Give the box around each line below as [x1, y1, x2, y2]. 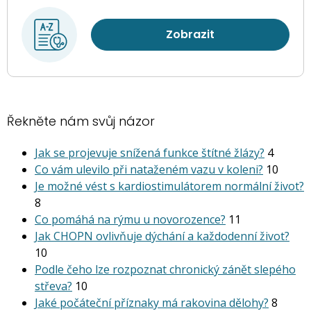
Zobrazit [166, 26, 215, 43]
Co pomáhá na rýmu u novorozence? [35, 212, 226, 228]
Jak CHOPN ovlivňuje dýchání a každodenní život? [35, 228, 289, 244]
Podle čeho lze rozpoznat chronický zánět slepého [35, 262, 296, 278]
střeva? [35, 278, 72, 294]
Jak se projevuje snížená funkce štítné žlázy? [35, 145, 264, 161]
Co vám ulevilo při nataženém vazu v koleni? [35, 162, 263, 178]
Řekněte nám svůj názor [7, 112, 155, 131]
